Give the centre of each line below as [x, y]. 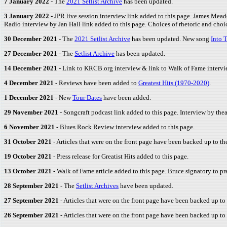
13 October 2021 [28, 171]
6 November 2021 [29, 127]
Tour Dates [87, 98]
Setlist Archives [97, 186]
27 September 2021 [31, 200]
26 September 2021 [31, 215]
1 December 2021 [29, 98]
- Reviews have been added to [96, 83]
